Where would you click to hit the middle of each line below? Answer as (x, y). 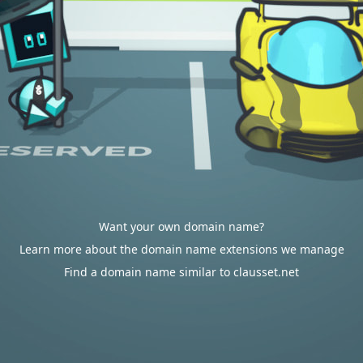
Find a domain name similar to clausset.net (181, 272)
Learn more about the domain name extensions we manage (181, 249)
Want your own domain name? (181, 226)
